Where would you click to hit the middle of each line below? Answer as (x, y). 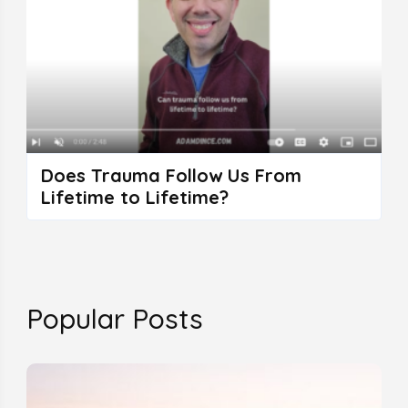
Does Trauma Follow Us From (171, 175)
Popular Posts (114, 318)
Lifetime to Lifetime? (134, 197)
